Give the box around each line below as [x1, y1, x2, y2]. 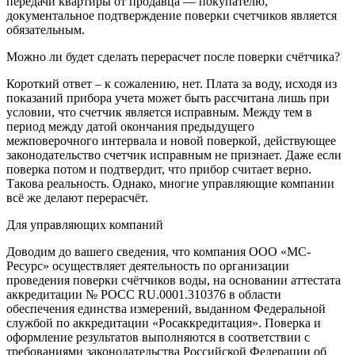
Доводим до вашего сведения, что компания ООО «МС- [6, 244, 311, 258]
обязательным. [6, 22, 85, 36]
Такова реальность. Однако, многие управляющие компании [6, 176, 334, 190]
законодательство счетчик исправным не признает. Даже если [6, 147, 342, 162]
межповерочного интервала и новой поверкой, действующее [6, 133, 336, 147]
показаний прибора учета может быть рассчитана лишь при [6, 90, 330, 105]
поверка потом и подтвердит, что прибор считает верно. [6, 162, 311, 176]
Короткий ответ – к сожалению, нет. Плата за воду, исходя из [6, 76, 337, 90]
